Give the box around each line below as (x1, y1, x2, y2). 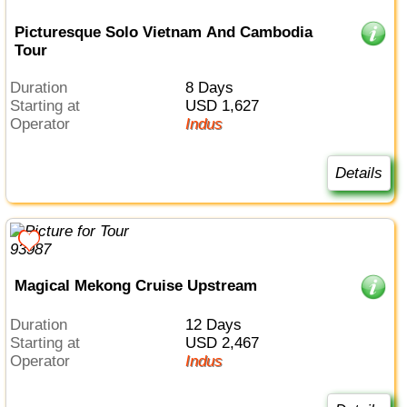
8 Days (193, 78, 233, 96)
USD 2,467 (195, 333, 259, 352)
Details (334, 164, 382, 182)
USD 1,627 (195, 96, 259, 114)
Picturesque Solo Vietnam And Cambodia (14, 23, 313, 41)
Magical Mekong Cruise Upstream (14, 277, 257, 295)
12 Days (193, 315, 242, 333)
